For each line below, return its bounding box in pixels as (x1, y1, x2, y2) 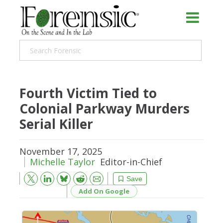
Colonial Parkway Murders (19, 100, 190, 117)
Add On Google (79, 186, 129, 196)
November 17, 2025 (19, 145, 102, 157)
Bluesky (51, 173, 69, 180)
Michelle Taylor (30, 156, 95, 168)
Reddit (70, 174, 83, 180)
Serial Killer (19, 115, 93, 133)
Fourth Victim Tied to (19, 84, 157, 102)
